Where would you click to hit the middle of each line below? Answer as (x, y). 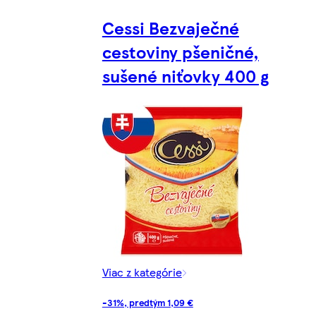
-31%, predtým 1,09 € (147, 302)
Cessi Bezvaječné (170, 27)
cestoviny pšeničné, (180, 51)
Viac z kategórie (142, 272)
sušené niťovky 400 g (185, 75)
